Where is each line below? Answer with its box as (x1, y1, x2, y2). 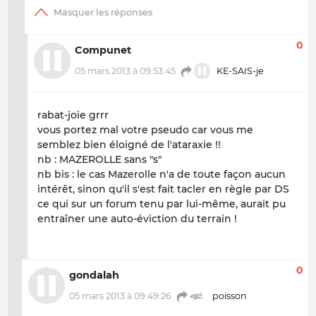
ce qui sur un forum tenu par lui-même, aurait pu (37, 197, 286, 210)
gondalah (69, 269, 119, 282)
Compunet (75, 44, 131, 57)
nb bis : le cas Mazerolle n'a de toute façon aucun (37, 167, 286, 181)
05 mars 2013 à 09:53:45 (75, 66, 176, 77)
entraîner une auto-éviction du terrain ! (37, 212, 237, 225)
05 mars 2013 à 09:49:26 (69, 291, 171, 302)
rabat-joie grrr (37, 108, 109, 121)
